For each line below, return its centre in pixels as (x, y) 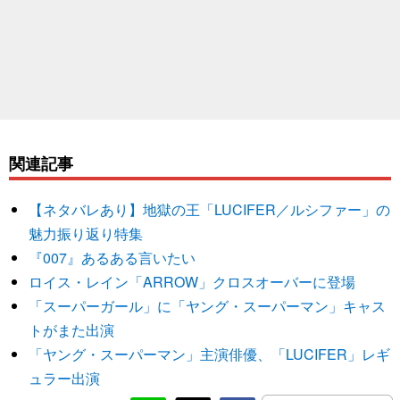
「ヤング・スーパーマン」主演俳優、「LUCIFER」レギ (210, 354)
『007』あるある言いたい (112, 258)
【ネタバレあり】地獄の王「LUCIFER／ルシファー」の (210, 210)
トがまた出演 (72, 330)
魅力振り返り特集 (86, 234)
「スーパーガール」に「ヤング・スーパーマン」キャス (208, 306)
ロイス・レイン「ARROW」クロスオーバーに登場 (192, 282)
